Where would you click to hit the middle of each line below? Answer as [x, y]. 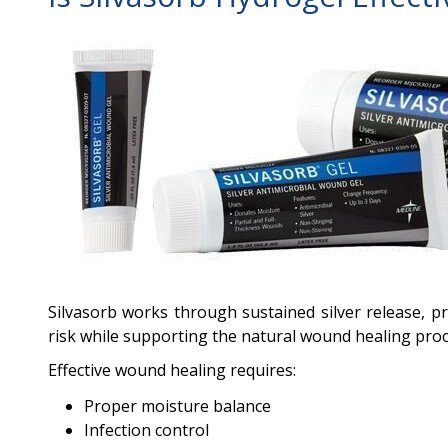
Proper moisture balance [177, 406]
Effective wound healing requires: [172, 370]
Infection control [146, 430]
